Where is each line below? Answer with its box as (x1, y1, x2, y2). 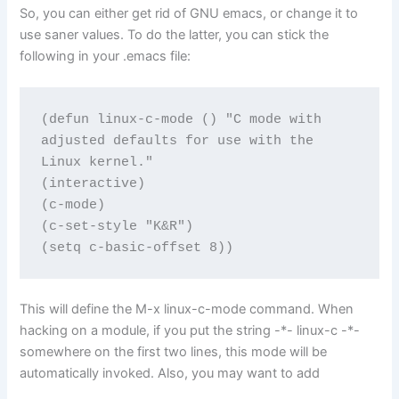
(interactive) (40, 175, 145, 191)
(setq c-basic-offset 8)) (40, 240, 233, 255)
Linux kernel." (40, 154, 153, 169)
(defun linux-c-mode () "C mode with (40, 111, 322, 126)
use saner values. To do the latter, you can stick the (20, 27, 330, 44)
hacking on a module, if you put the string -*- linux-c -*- (20, 322, 361, 338)
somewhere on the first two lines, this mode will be (20, 343, 328, 360)
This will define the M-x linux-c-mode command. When (20, 300, 354, 317)
